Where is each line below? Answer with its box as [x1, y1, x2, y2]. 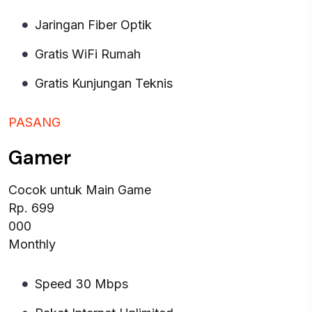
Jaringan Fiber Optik [35, 17, 152, 32]
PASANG [8, 115, 61, 130]
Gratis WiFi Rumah [35, 47, 141, 61]
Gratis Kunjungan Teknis [35, 76, 173, 91]
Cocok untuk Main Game [8, 182, 151, 197]
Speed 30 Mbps [35, 276, 128, 291]
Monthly [8, 237, 56, 251]
